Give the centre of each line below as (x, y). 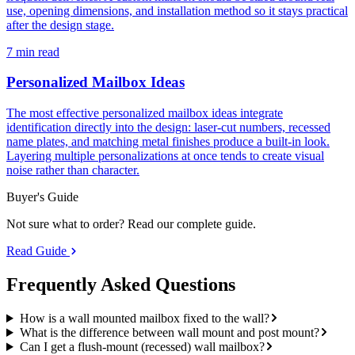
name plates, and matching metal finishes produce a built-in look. (168, 142)
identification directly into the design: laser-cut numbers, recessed (168, 128)
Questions (195, 285)
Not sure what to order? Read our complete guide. (131, 224)
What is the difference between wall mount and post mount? (169, 333)
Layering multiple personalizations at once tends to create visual (165, 156)
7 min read (33, 52)
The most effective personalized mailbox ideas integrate (145, 113)
